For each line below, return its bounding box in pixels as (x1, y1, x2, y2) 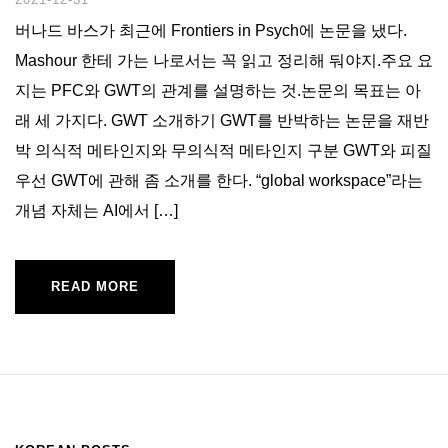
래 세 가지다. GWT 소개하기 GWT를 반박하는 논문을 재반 (15, 111, 429, 129)
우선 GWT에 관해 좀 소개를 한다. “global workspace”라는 (15, 171, 423, 189)
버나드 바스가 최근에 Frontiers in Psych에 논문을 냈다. (15, 21, 407, 39)
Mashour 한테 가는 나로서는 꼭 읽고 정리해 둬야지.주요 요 (15, 51, 433, 69)
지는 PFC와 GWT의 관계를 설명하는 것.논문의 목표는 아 (15, 81, 421, 99)
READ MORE (51, 278, 139, 294)
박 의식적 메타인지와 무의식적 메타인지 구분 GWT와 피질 (15, 141, 432, 159)
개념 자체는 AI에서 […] (15, 201, 178, 219)
